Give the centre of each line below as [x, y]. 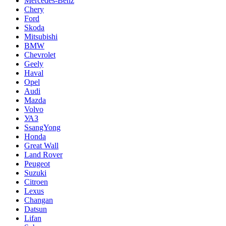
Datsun [36, 209]
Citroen [36, 182]
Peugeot [37, 163]
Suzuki [35, 173]
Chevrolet [40, 54]
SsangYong [42, 127]
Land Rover [43, 154]
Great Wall [41, 145]
